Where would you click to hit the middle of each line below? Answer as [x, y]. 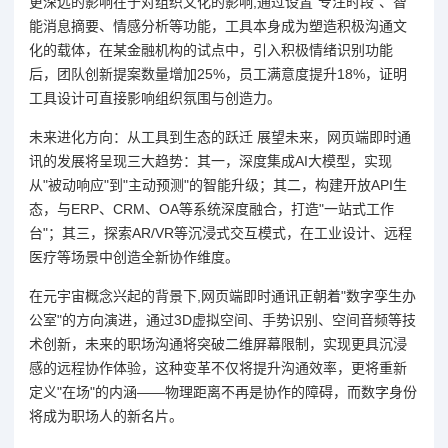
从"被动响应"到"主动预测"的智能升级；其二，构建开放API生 [218, 185]
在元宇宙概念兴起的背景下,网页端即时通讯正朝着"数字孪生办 [222, 296]
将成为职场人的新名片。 [106, 416]
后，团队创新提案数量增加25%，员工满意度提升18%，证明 [218, 74]
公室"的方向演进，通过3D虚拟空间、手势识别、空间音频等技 [222, 320]
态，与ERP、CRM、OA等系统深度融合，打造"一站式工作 [211, 209]
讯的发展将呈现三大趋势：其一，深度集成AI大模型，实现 [210, 161]
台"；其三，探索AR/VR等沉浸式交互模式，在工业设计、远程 [220, 233]
